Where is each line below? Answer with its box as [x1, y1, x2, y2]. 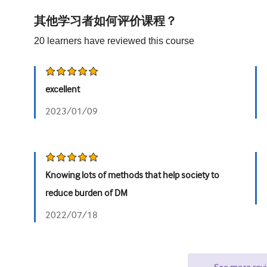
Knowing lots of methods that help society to [45, 170, 219, 181]
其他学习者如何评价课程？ [34, 15, 177, 29]
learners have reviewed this [47, 36, 163, 46]
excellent [45, 84, 80, 95]
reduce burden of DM [45, 188, 128, 198]
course [166, 36, 194, 46]
